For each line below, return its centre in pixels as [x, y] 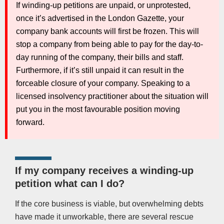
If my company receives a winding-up [104, 171]
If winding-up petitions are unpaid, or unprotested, [103, 5]
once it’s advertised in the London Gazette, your [100, 18]
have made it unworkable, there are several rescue [104, 217]
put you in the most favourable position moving [98, 109]
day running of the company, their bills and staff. [100, 57]
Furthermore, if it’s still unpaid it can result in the [100, 70]
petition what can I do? [70, 184]
